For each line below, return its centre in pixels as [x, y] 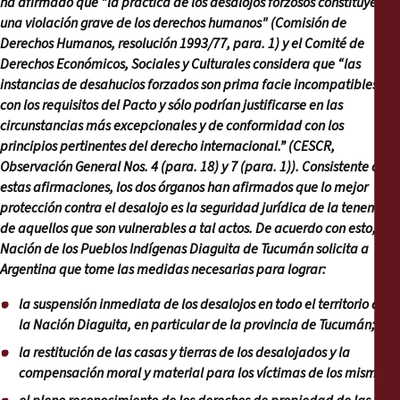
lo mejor [344, 188]
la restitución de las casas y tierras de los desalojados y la [184, 353]
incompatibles [336, 85]
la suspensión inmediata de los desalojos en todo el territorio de [203, 305]
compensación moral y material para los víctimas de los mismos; [206, 374]
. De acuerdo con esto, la [320, 229]
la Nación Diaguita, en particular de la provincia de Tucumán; [197, 325]
